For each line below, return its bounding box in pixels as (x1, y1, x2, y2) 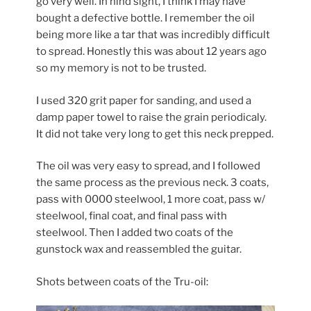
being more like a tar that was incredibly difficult (36, 28, 271, 42)
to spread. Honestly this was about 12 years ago (36, 45, 267, 58)
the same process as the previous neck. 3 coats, (36, 176, 269, 190)
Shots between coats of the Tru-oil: (36, 275, 209, 288)
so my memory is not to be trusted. (36, 62, 207, 75)
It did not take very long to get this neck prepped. (36, 127, 274, 140)
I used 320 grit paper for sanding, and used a (36, 94, 252, 107)
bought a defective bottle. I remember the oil (36, 12, 255, 25)
